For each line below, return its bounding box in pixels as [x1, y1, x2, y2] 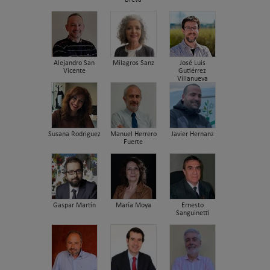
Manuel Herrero [110, 131, 157, 139]
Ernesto [181, 202, 204, 210]
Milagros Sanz [112, 60, 154, 67]
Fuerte [124, 139, 143, 146]
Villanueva [177, 75, 208, 83]
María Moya [115, 202, 151, 210]
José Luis [179, 60, 206, 67]
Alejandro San [54, 60, 95, 67]
